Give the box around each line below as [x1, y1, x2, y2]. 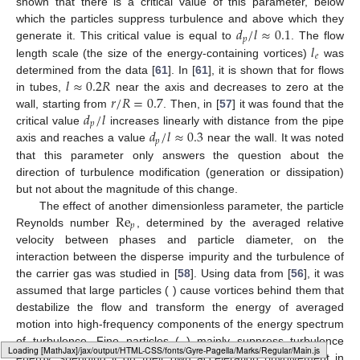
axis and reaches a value [16, 131, 149, 145]
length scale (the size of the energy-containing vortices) [16, 46, 312, 59]
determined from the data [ [16, 63, 155, 76]
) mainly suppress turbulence [186, 333, 344, 347]
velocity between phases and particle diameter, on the [16, 232, 344, 246]
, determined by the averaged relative [136, 215, 345, 229]
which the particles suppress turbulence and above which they [16, 12, 344, 26]
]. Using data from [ [190, 266, 291, 280]
